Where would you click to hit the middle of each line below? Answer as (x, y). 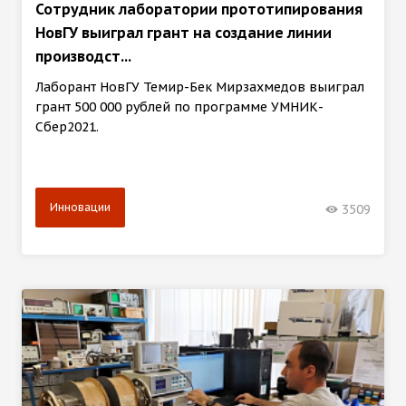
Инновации (80, 208)
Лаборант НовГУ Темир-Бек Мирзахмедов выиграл (200, 87)
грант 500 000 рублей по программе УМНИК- (179, 107)
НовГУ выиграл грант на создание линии (184, 33)
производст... (83, 57)
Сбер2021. (67, 127)
